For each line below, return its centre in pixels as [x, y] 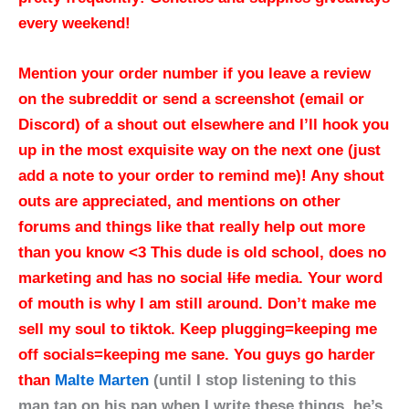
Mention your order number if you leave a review [194, 73]
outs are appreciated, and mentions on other [179, 201]
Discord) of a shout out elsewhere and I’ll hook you [204, 124]
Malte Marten [102, 380]
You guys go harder [304, 354]
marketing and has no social [123, 278]
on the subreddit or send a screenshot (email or [191, 99]
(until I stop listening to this [252, 380]
